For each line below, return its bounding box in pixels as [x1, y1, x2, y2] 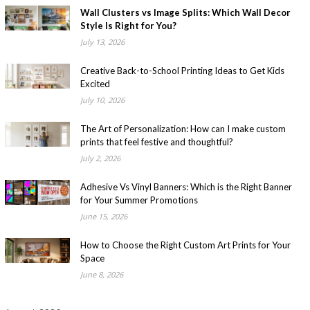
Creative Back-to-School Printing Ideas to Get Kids [80, 64, 284, 76]
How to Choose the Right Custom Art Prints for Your [80, 239, 291, 250]
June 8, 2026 [80, 268, 123, 280]
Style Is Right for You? [80, 19, 176, 31]
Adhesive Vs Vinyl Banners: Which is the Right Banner [80, 181, 292, 192]
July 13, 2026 [80, 36, 125, 47]
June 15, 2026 [80, 210, 127, 221]
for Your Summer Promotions [80, 194, 198, 206]
